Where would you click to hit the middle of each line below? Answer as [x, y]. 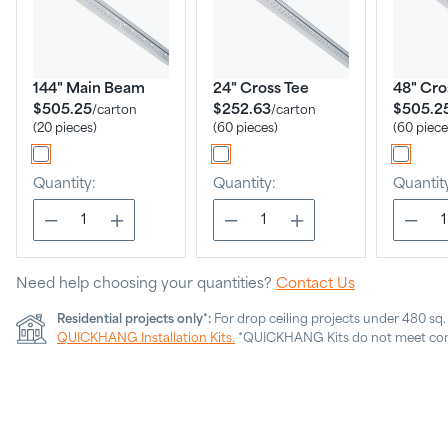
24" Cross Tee [261, 89]
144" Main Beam [89, 89]
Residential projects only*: [134, 319]
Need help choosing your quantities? [146, 284]
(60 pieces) [245, 128]
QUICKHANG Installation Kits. [146, 338]
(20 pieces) [65, 128]
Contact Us [315, 284]
